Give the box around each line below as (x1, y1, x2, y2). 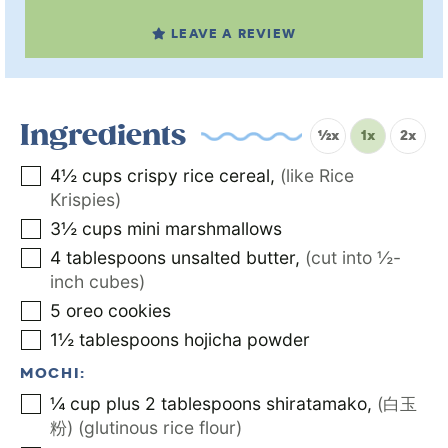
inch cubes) (50, 271, 145, 293)
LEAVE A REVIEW (171, 25, 296, 46)
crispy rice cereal (127, 165, 270, 187)
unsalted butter (171, 247, 295, 269)
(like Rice (280, 165, 354, 187)
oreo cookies (66, 300, 171, 322)
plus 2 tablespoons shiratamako (106, 393, 367, 415)
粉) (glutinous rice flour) (50, 417, 242, 439)
